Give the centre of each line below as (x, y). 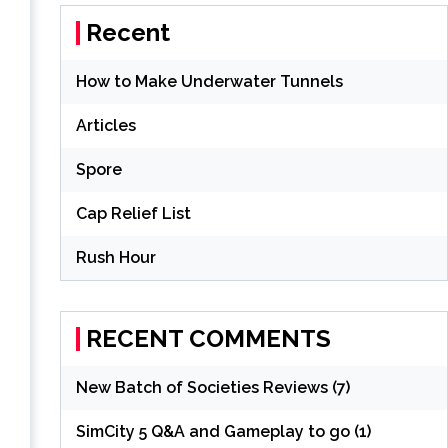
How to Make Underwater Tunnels (209, 81)
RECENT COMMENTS (208, 338)
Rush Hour (115, 257)
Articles (105, 125)
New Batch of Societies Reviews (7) (212, 387)
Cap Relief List (133, 213)
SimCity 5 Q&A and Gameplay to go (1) (223, 431)
